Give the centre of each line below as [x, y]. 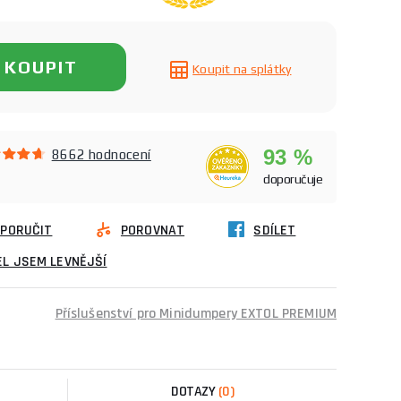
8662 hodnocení [101, 154]
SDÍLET [275, 230]
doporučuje [293, 179]
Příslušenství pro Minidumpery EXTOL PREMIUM [196, 314]
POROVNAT [153, 230]
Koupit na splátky [242, 69]
